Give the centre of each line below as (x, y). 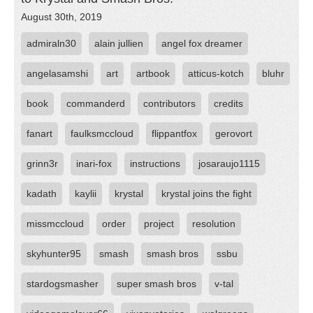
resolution (214, 224)
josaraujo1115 (229, 163)
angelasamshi (57, 73)
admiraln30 (51, 43)
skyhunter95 (54, 254)
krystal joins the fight (206, 194)
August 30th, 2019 (61, 17)
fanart (39, 133)
